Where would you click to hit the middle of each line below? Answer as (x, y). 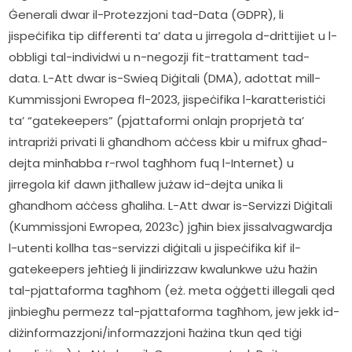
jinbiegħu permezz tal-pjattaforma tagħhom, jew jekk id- (174, 312)
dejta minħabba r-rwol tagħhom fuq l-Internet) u (152, 163)
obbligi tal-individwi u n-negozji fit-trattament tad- (159, 57)
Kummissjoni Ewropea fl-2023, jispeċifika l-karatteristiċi (167, 100)
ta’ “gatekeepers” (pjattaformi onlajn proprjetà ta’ (157, 121)
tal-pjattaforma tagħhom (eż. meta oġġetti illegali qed (172, 291)
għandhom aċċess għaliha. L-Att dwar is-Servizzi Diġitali (171, 206)
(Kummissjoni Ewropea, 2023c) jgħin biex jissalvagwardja (171, 227)
